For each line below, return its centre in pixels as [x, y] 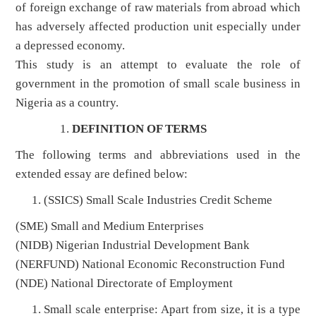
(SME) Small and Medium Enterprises [110, 226]
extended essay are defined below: [102, 174]
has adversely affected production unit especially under [158, 27]
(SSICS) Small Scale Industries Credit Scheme [158, 200]
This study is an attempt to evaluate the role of [158, 65]
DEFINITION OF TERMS [140, 129]
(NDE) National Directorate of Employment [124, 284]
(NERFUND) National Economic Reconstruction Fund [151, 265]
